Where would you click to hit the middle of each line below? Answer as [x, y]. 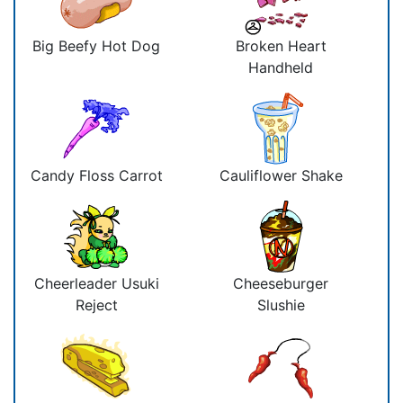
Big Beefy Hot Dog [96, 45]
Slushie [281, 304]
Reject [96, 304]
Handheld [281, 67]
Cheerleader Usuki [96, 283]
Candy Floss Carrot [96, 175]
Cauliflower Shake [281, 175]
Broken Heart [281, 45]
